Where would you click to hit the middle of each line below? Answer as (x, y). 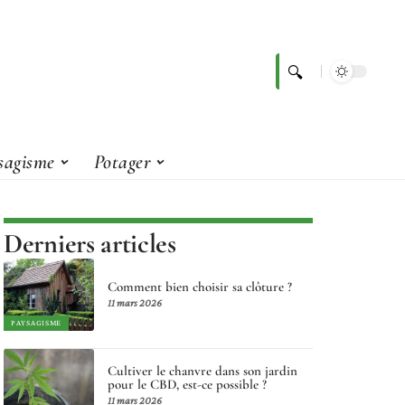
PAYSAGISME (36, 323)
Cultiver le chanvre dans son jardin (203, 370)
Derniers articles (90, 244)
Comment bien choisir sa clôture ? (200, 287)
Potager (122, 161)
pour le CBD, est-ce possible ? (188, 384)
